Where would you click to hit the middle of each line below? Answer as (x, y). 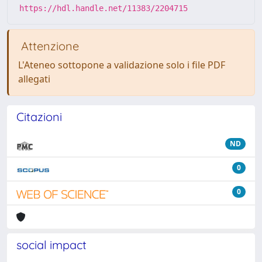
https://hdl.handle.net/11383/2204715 (104, 8)
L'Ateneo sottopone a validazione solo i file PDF (122, 65)
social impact (51, 245)
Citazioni (39, 117)
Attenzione (49, 46)
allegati (34, 79)
